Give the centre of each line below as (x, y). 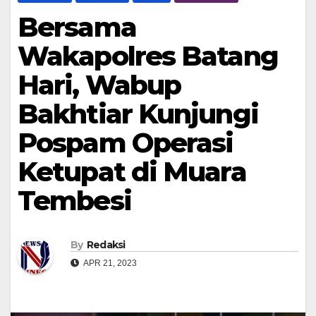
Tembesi (74, 201)
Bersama (77, 28)
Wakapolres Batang (148, 56)
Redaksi (106, 244)
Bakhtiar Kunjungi (138, 114)
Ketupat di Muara (132, 172)
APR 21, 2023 (109, 263)
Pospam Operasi (126, 143)
